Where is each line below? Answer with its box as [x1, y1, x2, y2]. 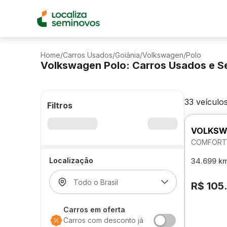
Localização [49, 156, 93, 165]
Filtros [47, 100, 72, 110]
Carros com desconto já [63, 216, 143, 224]
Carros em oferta [63, 205, 125, 214]
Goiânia [115, 51, 140, 59]
